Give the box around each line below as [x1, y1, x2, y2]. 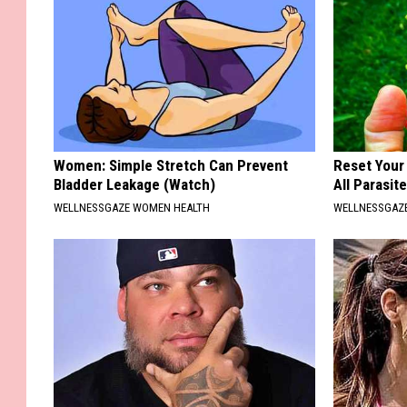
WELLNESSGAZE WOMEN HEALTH [54, 201, 210, 215]
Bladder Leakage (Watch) [54, 175, 215, 194]
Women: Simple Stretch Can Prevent [54, 156, 288, 175]
